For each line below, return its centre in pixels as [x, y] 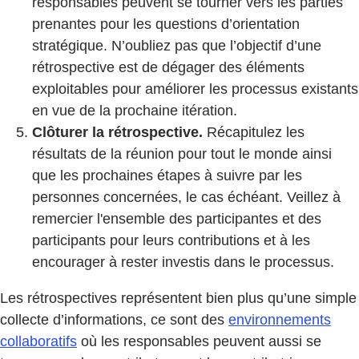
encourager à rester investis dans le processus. [183, 262]
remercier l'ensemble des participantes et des [177, 218]
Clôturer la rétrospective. [117, 132]
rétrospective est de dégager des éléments [168, 67]
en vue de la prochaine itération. [135, 110]
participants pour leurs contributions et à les [171, 240]
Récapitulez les [254, 132]
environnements [280, 319]
